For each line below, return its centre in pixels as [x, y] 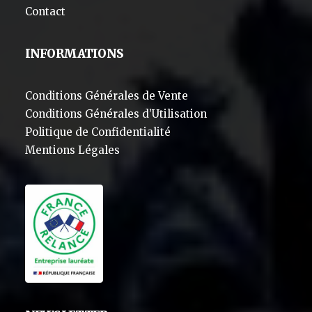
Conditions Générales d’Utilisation [116, 114]
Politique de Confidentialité [98, 132]
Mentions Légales [72, 150]
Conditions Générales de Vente [107, 96]
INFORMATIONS [74, 54]
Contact [45, 11]
